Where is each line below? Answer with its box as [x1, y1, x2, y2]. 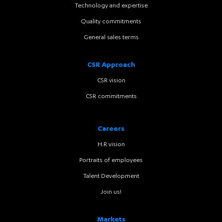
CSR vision [97, 77, 125, 85]
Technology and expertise [74, 2, 148, 10]
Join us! [101, 189, 121, 196]
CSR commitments [85, 93, 137, 101]
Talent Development [83, 173, 139, 180]
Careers [98, 125, 124, 134]
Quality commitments [81, 18, 141, 26]
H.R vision [97, 141, 125, 149]
